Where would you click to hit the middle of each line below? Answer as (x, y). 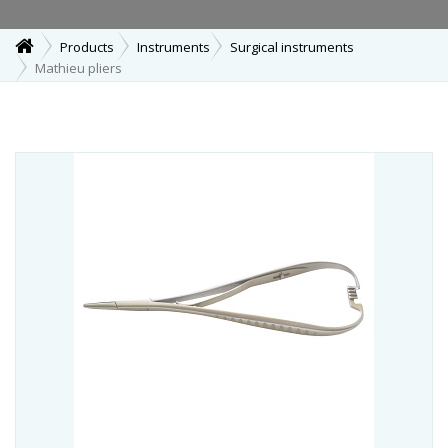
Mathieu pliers (78, 68)
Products (87, 47)
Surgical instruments (292, 47)
